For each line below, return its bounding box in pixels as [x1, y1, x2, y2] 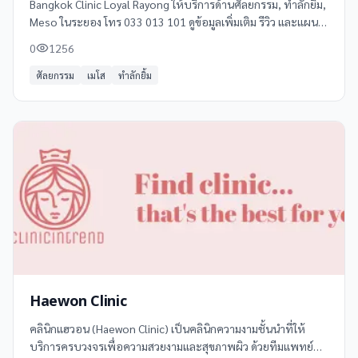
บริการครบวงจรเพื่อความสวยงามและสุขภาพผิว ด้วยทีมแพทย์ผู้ [30, 339, 320, 353]
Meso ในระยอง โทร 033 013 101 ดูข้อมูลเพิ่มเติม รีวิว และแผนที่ [30, 14, 326, 29]
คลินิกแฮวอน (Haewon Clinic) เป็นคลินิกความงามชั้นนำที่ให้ [30, 321, 305, 336]
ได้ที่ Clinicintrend [30, 32, 114, 46]
